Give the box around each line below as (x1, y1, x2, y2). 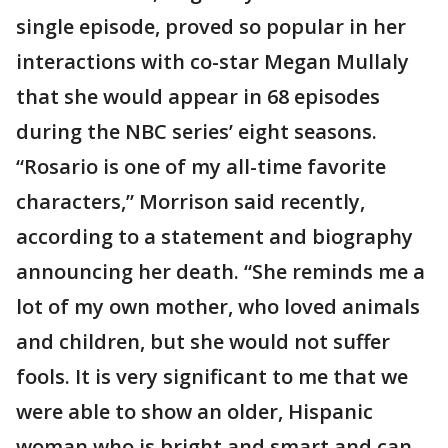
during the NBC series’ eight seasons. (16, 118, 377, 146)
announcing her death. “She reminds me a (16, 258, 425, 286)
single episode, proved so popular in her (16, 13, 406, 41)
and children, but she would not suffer (16, 328, 390, 356)
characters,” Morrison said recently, (16, 188, 365, 216)
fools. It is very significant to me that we (16, 363, 408, 391)
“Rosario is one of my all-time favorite (16, 153, 386, 181)
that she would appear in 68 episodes (16, 83, 380, 111)
